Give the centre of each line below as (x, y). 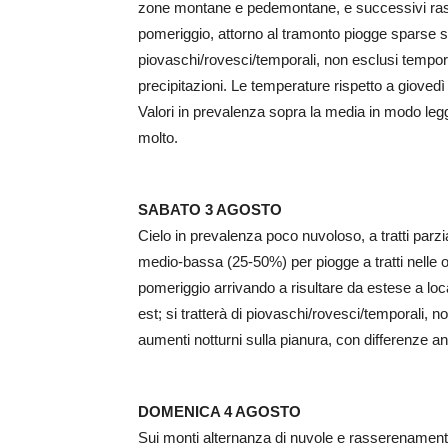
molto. (158, 138)
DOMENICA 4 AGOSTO (219, 412)
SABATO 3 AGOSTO (210, 210)
